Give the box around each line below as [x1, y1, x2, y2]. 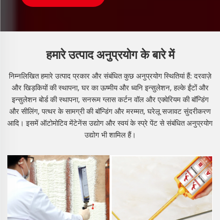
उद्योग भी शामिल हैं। [84, 130, 136, 140]
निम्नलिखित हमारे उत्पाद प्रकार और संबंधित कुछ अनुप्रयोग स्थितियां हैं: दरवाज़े [8, 71, 212, 81]
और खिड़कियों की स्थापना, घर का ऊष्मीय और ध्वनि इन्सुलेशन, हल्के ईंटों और [11, 82, 209, 93]
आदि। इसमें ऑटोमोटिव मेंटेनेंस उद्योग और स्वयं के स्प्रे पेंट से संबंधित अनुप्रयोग [7, 118, 213, 128]
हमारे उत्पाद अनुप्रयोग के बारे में [46, 46, 174, 63]
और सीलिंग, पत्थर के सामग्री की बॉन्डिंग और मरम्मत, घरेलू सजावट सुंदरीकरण [9, 106, 211, 116]
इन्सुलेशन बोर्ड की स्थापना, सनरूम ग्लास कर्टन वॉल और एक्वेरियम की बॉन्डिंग [11, 94, 209, 105]
